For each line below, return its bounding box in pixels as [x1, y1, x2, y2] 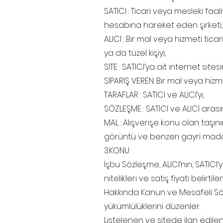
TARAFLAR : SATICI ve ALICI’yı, [104, 89, 204, 101]
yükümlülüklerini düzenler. [104, 201, 200, 213]
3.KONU [104, 145, 129, 157]
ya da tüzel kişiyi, [104, 47, 166, 59]
